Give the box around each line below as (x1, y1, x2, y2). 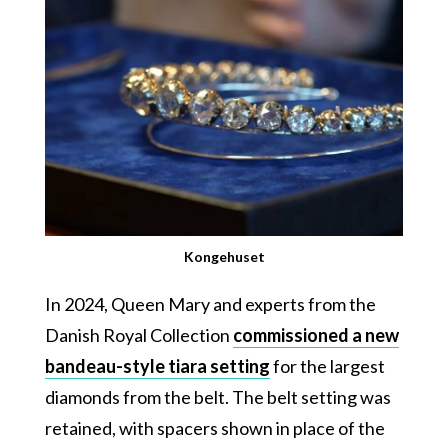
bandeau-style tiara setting (44, 354, 270, 377)
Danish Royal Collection (44, 323, 233, 346)
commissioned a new (232, 323, 399, 346)
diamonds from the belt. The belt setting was (44, 385, 391, 408)
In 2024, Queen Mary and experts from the (44, 292, 376, 315)
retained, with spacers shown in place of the (44, 416, 385, 439)
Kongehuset (183, 247, 265, 265)
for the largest (269, 354, 385, 377)
